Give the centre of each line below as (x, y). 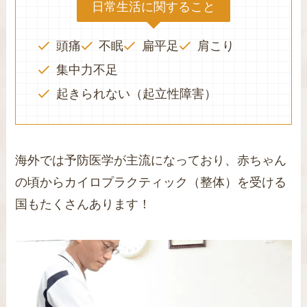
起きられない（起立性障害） (136, 94)
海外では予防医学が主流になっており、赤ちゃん (151, 161)
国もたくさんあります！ (83, 205)
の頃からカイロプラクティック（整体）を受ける (151, 183)
